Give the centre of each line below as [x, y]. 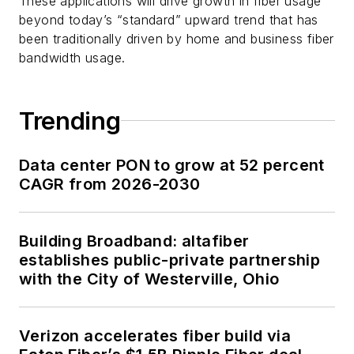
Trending [70, 121]
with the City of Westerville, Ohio [149, 279]
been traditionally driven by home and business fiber [177, 38]
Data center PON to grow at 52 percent [172, 165]
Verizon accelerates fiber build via [155, 335]
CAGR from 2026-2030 [110, 184]
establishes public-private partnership [170, 260]
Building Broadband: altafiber [134, 241]
